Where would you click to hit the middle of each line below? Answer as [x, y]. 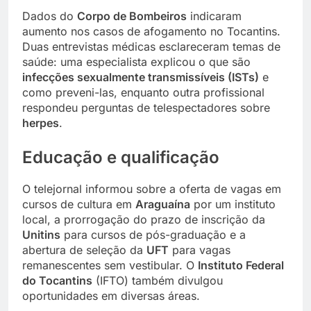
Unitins [41, 235]
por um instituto [233, 204]
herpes [41, 123]
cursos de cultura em [79, 204]
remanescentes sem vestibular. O [110, 266]
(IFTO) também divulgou [158, 281]
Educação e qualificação [121, 158]
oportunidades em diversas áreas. [111, 296]
